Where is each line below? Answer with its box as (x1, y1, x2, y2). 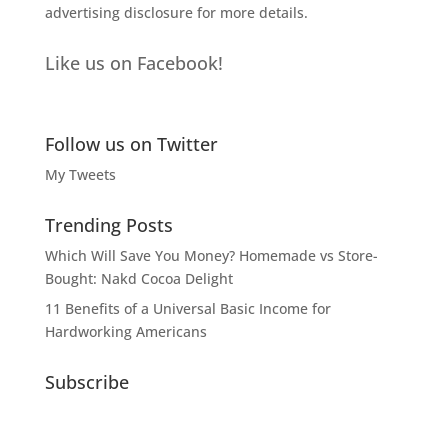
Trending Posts (44, 213, 173, 238)
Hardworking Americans (44, 322, 207, 342)
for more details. (192, 3, 308, 23)
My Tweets (44, 165, 116, 185)
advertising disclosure (44, 3, 193, 23)
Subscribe (44, 370, 129, 395)
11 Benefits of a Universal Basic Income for (44, 299, 331, 319)
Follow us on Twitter (44, 132, 218, 157)
